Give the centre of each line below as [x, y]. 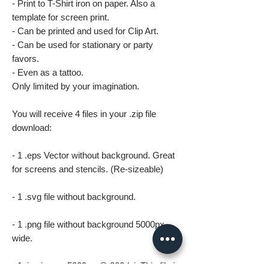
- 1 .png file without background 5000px [88, 224]
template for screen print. [61, 17]
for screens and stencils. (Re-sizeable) [88, 169]
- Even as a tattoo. [48, 72]
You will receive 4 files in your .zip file [84, 114]
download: [32, 128]
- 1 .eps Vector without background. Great [93, 155]
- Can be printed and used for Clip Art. [85, 31]
